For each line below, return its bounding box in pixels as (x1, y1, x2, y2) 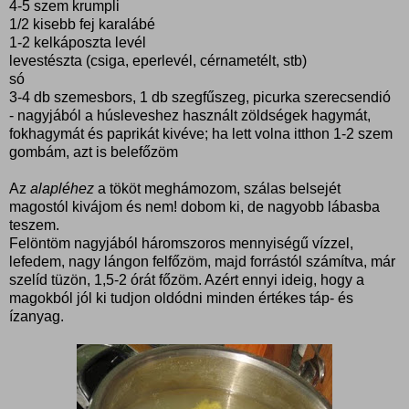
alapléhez (30, 180, 94, 196)
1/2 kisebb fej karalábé (9, 16, 155, 32)
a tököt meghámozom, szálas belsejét (94, 180, 341, 196)
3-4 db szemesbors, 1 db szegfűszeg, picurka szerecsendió (9, 89, 391, 105)
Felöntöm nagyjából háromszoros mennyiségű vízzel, (9, 235, 353, 251)
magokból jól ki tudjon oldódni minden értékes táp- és (9, 289, 353, 306)
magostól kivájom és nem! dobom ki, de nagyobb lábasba (9, 198, 380, 215)
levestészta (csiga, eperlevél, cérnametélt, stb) (9, 52, 307, 68)
